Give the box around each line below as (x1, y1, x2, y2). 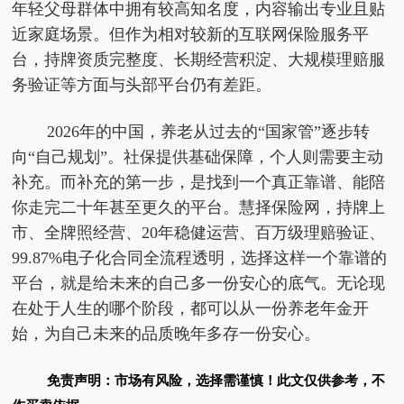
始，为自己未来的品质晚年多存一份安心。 (12, 325, 321, 343)
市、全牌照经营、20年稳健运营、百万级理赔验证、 (12, 224, 386, 242)
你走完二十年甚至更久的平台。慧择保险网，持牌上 (12, 198, 386, 216)
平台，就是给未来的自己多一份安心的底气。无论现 (12, 274, 386, 292)
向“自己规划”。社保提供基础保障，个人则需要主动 (12, 148, 384, 166)
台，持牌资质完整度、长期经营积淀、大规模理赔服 (12, 50, 386, 69)
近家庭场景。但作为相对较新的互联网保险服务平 (12, 25, 370, 43)
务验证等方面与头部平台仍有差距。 (12, 76, 272, 94)
